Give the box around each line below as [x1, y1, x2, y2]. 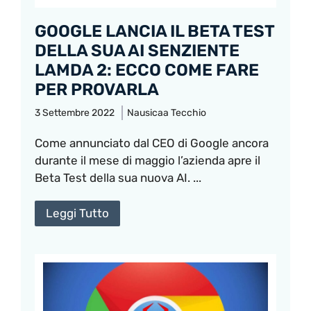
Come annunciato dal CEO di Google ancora [35, 135, 269, 150]
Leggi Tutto [46, 205, 109, 220]
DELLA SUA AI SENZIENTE [35, 40, 239, 60]
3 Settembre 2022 [35, 106, 115, 119]
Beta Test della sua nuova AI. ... [35, 170, 201, 185]
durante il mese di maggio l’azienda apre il [35, 153, 260, 167]
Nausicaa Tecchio [127, 106, 206, 119]
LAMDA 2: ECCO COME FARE [35, 60, 259, 80]
